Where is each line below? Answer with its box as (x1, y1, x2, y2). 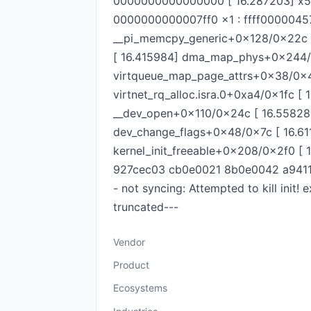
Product (113, 259, 149, 271)
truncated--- (113, 200, 178, 214)
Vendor (113, 236, 145, 248)
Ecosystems (113, 282, 167, 294)
